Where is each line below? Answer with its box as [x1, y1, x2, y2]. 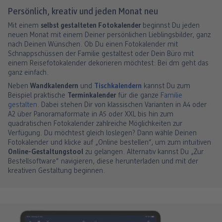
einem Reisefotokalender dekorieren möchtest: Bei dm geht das [8, 59, 209, 67]
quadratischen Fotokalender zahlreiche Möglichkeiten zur [8, 120, 182, 128]
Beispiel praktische [8, 92, 67, 100]
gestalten [8, 101, 37, 109]
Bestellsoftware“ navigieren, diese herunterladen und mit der [8, 158, 198, 166]
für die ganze [116, 92, 161, 100]
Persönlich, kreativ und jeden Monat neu [8, 7, 158, 17]
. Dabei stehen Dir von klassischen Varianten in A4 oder [37, 101, 207, 109]
